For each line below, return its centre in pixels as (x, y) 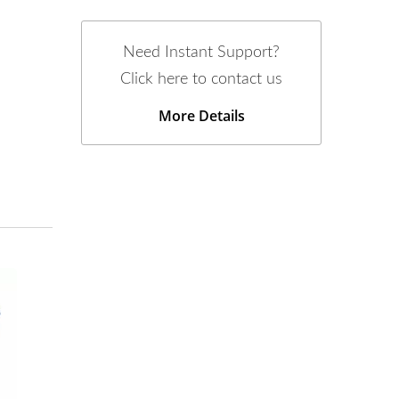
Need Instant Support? (201, 53)
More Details (201, 116)
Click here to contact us (201, 79)
